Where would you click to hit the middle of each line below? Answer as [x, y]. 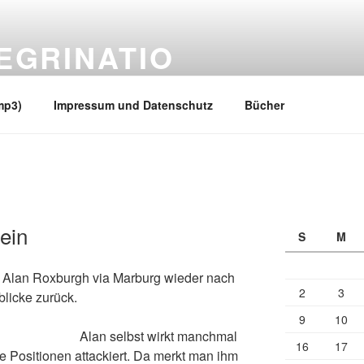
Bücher [264, 104]
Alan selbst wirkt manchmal [158, 336]
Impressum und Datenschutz [133, 104]
